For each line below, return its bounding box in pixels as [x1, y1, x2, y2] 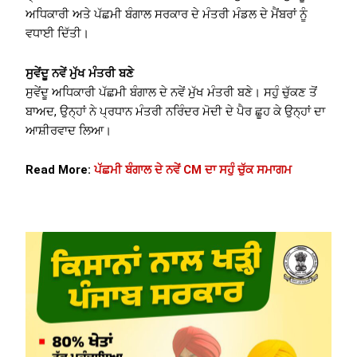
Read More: [25, 163, 95, 178]
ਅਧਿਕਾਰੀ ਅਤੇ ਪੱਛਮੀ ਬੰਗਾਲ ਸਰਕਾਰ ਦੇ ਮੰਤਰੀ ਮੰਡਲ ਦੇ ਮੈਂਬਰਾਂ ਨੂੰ [25, 7, 308, 22]
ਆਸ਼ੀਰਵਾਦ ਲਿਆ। [25, 123, 112, 138]
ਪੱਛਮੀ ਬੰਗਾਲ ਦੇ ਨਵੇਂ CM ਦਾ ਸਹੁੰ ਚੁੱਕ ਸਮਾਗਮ [94, 163, 292, 178]
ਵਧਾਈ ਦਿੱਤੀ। [25, 26, 90, 41]
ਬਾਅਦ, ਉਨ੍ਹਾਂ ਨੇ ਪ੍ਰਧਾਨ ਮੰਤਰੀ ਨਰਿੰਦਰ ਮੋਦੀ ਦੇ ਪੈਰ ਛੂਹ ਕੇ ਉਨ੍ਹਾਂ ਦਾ [25, 104, 326, 119]
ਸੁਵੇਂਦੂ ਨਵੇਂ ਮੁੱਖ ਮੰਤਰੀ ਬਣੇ [25, 65, 135, 80]
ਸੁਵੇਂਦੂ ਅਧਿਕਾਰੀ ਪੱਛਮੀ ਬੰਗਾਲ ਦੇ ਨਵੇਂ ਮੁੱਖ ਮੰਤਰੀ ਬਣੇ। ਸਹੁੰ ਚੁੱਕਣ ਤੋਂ [25, 84, 318, 100]
